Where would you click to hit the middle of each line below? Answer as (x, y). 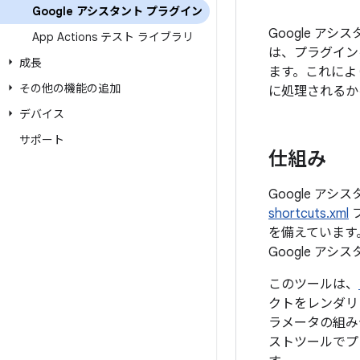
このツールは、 (313, 284)
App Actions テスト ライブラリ (113, 37)
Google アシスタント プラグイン (117, 11)
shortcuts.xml (309, 214)
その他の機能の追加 (70, 88)
